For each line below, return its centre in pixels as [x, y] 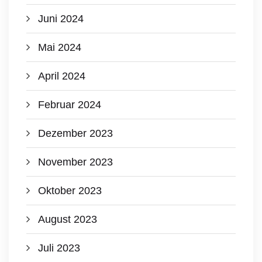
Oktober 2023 [70, 191]
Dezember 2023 [75, 133]
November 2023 [75, 162]
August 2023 [68, 219]
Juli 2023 [59, 248]
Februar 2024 [70, 105]
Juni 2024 [61, 19]
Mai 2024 [60, 47]
